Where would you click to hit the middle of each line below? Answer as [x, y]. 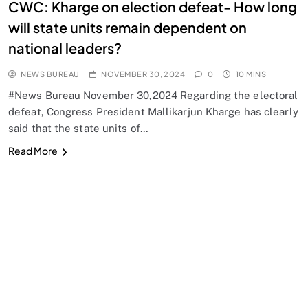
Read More [33, 151]
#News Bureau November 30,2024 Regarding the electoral [153, 96]
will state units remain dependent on [128, 27]
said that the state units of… [78, 129]
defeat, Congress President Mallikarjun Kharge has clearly [153, 112]
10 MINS [251, 74]
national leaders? [65, 48]
